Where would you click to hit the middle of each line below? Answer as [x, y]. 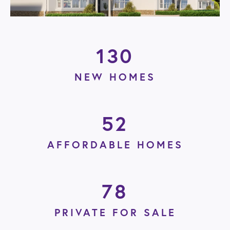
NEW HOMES [115, 76]
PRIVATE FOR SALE [115, 212]
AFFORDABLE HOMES [115, 144]
